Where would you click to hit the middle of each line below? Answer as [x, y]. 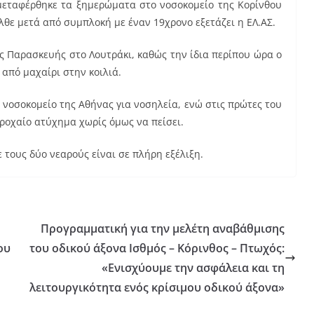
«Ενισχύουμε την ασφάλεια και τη [193, 267]
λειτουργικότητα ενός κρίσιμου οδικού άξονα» [157, 287]
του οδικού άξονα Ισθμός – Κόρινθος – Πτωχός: [157, 248]
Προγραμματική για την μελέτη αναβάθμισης [163, 228]
